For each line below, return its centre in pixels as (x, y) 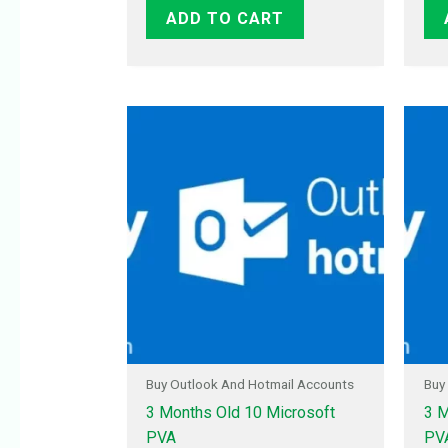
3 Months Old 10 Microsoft (240, 413)
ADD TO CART (224, 18)
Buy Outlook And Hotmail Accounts (249, 384)
